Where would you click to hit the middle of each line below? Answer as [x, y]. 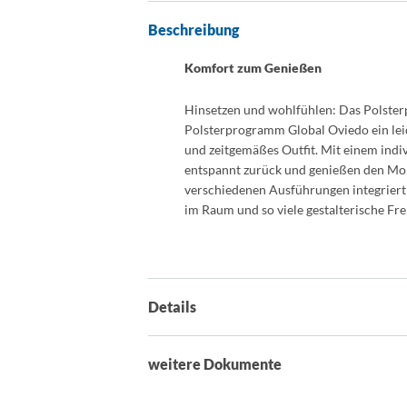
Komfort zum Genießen [253, 67]
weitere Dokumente [215, 364]
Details [173, 307]
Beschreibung [194, 30]
